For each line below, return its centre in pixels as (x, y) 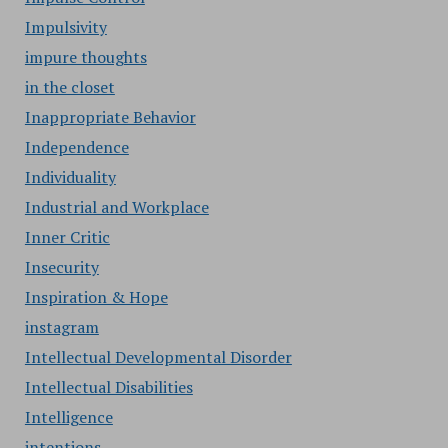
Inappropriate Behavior (110, 117)
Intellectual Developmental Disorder (158, 357)
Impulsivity (65, 27)
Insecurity (61, 267)
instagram (61, 327)
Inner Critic (67, 237)
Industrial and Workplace (116, 207)
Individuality (70, 177)
